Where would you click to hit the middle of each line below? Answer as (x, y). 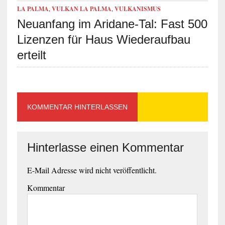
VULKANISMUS (137, 9)
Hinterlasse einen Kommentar (105, 147)
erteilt (31, 55)
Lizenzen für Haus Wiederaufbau (103, 39)
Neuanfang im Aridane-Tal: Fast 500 (112, 24)
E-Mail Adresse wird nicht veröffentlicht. (92, 170)
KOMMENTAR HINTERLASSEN (77, 107)
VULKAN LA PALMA (81, 9)
